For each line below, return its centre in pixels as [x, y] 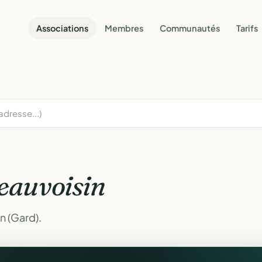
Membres [124, 28]
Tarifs [247, 28]
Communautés [190, 28]
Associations [62, 28]
